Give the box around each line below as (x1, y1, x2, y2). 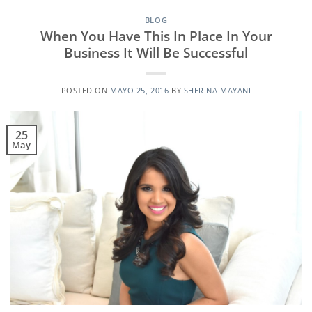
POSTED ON (61, 84, 111, 95)
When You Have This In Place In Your (40, 26, 272, 45)
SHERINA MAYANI (183, 84, 251, 95)
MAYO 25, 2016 (110, 84, 169, 95)
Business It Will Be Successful (64, 42, 248, 62)
